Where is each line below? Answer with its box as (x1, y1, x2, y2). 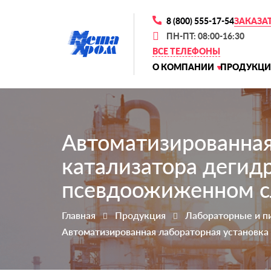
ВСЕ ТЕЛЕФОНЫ (152, 46, 220, 56)
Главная (62, 209, 96, 221)
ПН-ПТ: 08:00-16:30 (166, 31, 244, 41)
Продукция (115, 209, 166, 221)
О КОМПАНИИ (152, 62, 214, 72)
